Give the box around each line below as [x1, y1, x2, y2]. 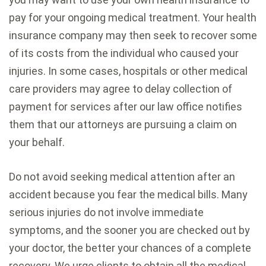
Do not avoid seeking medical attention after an [9, 170, 235, 183]
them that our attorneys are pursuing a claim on [9, 118, 237, 131]
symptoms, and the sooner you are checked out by [9, 223, 250, 236]
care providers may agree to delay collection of [9, 82, 232, 95]
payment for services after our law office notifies [9, 100, 242, 113]
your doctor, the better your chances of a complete [9, 241, 251, 254]
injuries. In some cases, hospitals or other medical [9, 64, 248, 77]
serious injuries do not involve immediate [9, 205, 204, 218]
